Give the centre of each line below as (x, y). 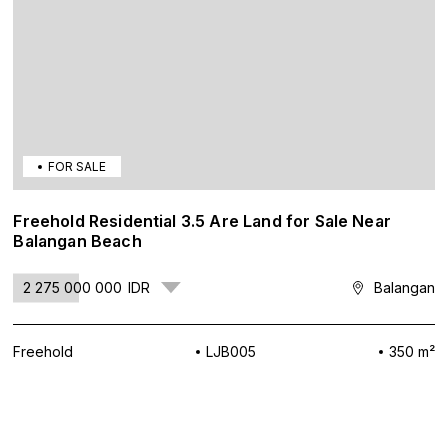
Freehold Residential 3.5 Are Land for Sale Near (202, 221)
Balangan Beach (77, 241)
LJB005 (230, 351)
